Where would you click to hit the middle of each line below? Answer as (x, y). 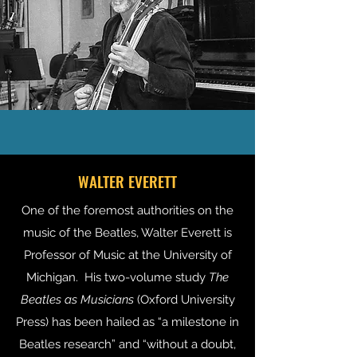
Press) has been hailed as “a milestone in (127, 322)
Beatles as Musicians (78, 300)
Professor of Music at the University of (127, 255)
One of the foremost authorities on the (127, 210)
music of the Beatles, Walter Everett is (127, 233)
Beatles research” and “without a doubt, (127, 344)
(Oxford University (186, 300)
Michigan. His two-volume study (118, 277)
